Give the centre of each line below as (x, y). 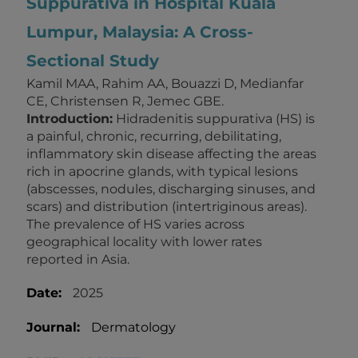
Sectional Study (93, 61)
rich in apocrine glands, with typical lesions (162, 172)
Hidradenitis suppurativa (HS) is (214, 119)
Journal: (53, 328)
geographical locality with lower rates (144, 242)
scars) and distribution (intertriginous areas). (167, 207)
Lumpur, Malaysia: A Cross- (140, 32)
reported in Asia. (78, 260)
